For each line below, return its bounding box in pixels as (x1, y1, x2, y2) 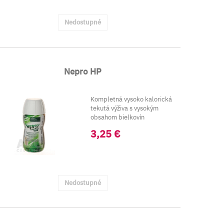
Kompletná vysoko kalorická (90, 95, 172, 103)
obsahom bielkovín (90, 113, 144, 121)
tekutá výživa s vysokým (90, 104, 158, 112)
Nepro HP (64, 66, 102, 77)
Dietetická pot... (90, 122, 138, 130)
